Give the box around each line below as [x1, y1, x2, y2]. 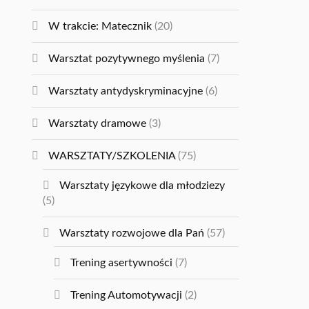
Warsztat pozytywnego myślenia [48, 53, 206, 65]
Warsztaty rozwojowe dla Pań [59, 228, 205, 239]
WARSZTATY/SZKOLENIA [48, 150, 176, 162]
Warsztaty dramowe [48, 118, 147, 130]
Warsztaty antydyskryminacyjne [48, 86, 203, 97]
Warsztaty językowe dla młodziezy [59, 180, 226, 192]
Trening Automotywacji [70, 290, 183, 301]
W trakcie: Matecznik [48, 21, 152, 32]
